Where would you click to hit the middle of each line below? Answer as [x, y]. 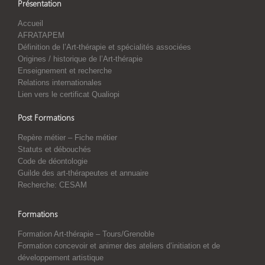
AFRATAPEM [41, 35]
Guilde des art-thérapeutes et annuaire [83, 173]
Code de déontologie [53, 161]
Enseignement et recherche [65, 70]
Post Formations [46, 117]
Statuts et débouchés [54, 149]
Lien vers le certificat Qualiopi [69, 94]
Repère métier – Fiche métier [67, 137]
